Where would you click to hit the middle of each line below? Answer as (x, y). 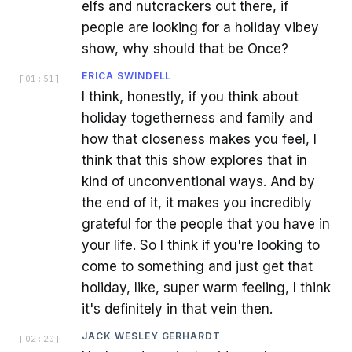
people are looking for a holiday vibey (200, 28)
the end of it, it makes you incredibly (197, 203)
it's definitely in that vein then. (177, 309)
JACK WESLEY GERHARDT (152, 336)
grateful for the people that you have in (206, 224)
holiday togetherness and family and (197, 118)
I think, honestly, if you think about (190, 97)
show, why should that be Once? (185, 49)
